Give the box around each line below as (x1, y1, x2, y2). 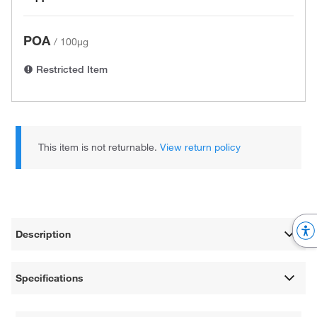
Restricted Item (33, 63, 108, 76)
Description (16, 227, 71, 241)
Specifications (16, 271, 84, 284)
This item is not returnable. (38, 141, 161, 154)
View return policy (160, 141, 241, 154)
